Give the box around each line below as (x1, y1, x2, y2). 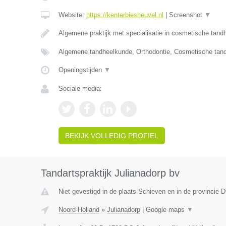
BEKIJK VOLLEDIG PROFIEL (65, 132, 158, 140)
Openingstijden (58, 66, 104, 74)
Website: (58, 11, 86, 19)
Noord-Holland (58, 206, 99, 213)
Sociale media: (58, 85, 102, 92)
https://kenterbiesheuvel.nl (86, 11, 163, 19)
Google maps (145, 206, 187, 213)
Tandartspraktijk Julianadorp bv (40, 167, 180, 179)
